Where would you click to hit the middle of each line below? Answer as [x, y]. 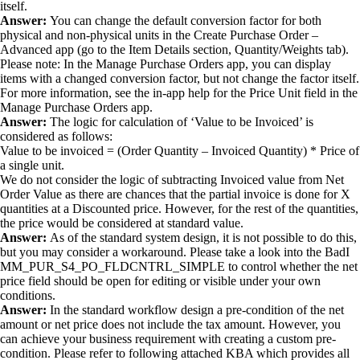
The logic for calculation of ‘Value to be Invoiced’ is [182, 122]
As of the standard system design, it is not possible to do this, [203, 237]
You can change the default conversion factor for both [186, 20]
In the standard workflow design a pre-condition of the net [197, 310]
